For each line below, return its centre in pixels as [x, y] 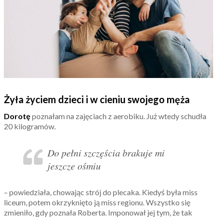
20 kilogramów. [30, 126]
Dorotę [17, 116]
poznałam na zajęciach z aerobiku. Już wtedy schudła [118, 116]
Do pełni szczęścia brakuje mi [106, 152]
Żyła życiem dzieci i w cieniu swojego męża [97, 99]
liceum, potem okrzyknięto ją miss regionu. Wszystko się [97, 202]
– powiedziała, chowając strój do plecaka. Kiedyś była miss [101, 192]
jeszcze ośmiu [74, 165]
